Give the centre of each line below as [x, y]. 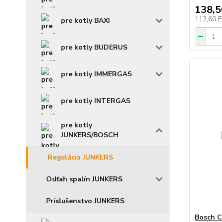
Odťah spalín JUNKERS [84, 179]
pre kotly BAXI [85, 20]
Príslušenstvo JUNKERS [85, 201]
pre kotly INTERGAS [96, 101]
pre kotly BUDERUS [94, 47]
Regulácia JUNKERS [80, 157]
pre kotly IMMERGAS [96, 74]
